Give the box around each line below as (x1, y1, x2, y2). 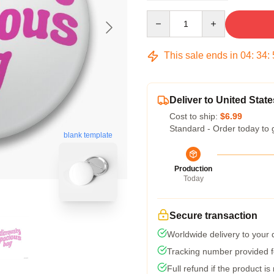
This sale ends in (161, 50, 240, 61)
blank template (64, 131, 113, 140)
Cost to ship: (169, 111, 220, 121)
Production (174, 165, 212, 173)
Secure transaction (169, 210, 257, 221)
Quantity (146, 11, 179, 21)
